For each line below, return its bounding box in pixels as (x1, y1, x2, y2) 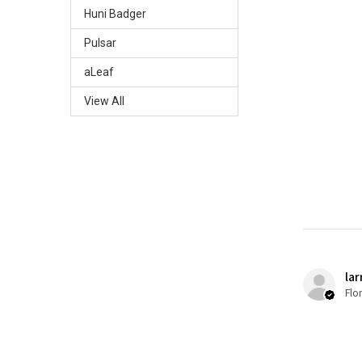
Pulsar (83, 36, 116, 49)
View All (83, 94, 124, 107)
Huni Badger (83, 6, 146, 20)
